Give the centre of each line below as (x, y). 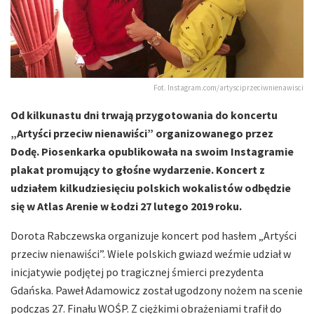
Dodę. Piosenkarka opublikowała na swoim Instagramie (152, 152)
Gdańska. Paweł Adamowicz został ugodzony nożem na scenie (157, 291)
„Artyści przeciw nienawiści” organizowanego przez (142, 134)
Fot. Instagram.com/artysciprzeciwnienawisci (228, 88)
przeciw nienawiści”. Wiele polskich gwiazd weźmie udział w (151, 254)
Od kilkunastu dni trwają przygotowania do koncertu (144, 115)
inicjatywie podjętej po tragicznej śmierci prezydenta (137, 272)
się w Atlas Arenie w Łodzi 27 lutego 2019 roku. (126, 206)
